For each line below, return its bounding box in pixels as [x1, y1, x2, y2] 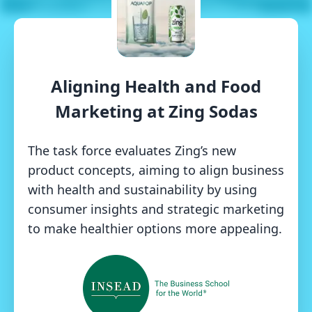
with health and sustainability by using [28, 181, 257, 198]
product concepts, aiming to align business [28, 162, 284, 179]
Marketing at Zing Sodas [54, 100, 258, 123]
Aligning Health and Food [51, 75, 261, 98]
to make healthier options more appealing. [28, 220, 282, 237]
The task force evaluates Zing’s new [28, 142, 236, 159]
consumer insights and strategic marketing [28, 201, 284, 218]
